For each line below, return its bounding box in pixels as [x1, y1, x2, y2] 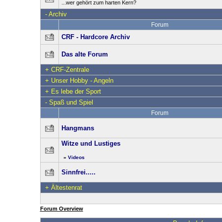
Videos [67, 155, 85, 160]
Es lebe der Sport [51, 88, 101, 95]
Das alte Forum [61, 51, 108, 58]
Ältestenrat [51, 184, 82, 191]
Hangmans [61, 124, 94, 132]
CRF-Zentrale [51, 66, 89, 73]
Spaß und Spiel [49, 99, 93, 106]
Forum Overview [40, 206, 83, 212]
